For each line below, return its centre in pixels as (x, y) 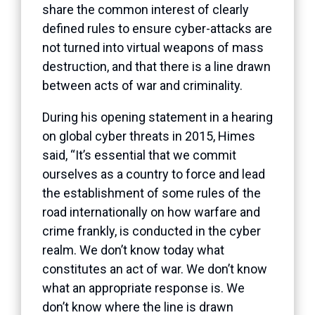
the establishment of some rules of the (152, 193)
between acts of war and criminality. (142, 85)
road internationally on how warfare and (151, 212)
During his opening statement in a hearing (157, 117)
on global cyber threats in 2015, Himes (149, 136)
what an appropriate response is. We (143, 288)
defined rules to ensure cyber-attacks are (157, 28)
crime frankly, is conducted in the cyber (152, 231)
